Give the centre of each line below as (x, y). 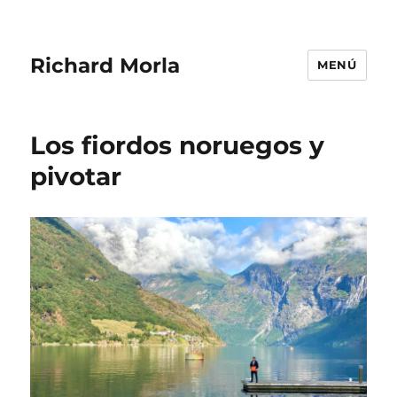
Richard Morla (105, 65)
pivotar (76, 176)
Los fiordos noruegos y (178, 145)
